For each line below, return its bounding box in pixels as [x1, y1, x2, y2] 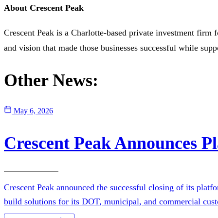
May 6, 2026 [14, 106, 53, 115]
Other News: [4, 70, 98, 90]
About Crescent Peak [4, 3, 84, 13]
